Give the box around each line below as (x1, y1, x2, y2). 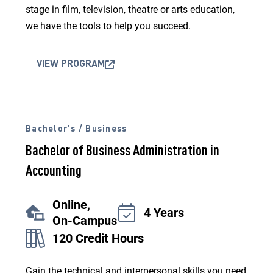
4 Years (144, 205, 184, 220)
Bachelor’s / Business (26, 125, 127, 133)
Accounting (26, 165, 82, 179)
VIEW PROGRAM (37, 60, 105, 69)
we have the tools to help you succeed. (26, 20, 191, 32)
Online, (52, 197, 90, 212)
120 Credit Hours (52, 231, 144, 246)
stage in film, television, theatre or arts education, (26, 4, 235, 15)
